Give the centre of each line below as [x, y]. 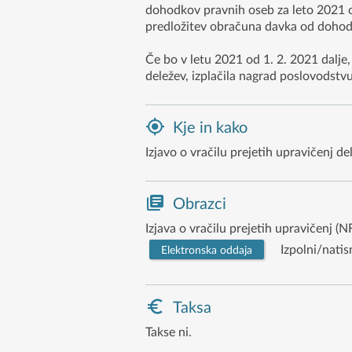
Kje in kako [210, 128]
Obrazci [199, 204]
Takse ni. [168, 332]
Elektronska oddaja [206, 250]
